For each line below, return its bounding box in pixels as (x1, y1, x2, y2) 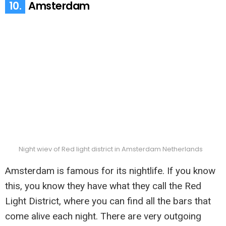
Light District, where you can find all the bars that (5, 195, 211, 207)
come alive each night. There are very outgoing (5, 210, 201, 222)
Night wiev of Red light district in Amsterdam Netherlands (18, 144, 203, 154)
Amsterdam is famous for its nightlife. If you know (5, 164, 215, 177)
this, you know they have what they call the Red (5, 180, 201, 192)
